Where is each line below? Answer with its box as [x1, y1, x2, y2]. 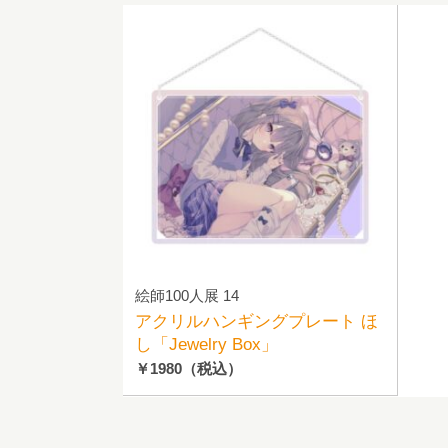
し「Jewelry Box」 [134, 335, 278, 354]
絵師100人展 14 [134, 287, 239, 304]
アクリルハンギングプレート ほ [134, 312, 378, 331]
